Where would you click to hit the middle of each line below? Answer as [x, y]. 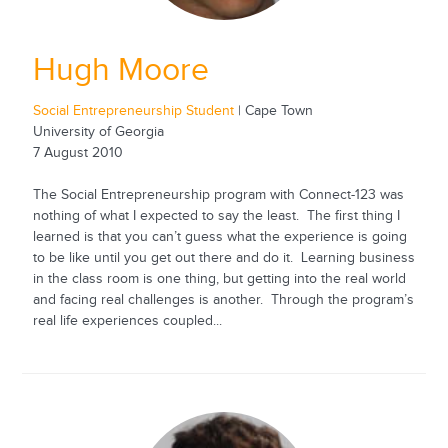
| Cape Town [273, 110]
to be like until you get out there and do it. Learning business [223, 257]
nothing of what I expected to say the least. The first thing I [216, 215]
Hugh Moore [120, 70]
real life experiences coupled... [127, 320]
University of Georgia [98, 131]
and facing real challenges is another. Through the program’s [223, 299]
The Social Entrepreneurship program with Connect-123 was [218, 194]
